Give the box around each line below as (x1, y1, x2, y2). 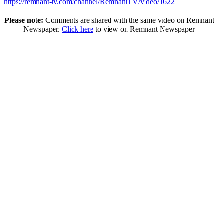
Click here (62, 25, 93, 34)
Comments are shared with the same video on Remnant (43, 16, 214, 25)
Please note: (4, 16, 43, 25)
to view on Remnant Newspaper (93, 25, 195, 34)
